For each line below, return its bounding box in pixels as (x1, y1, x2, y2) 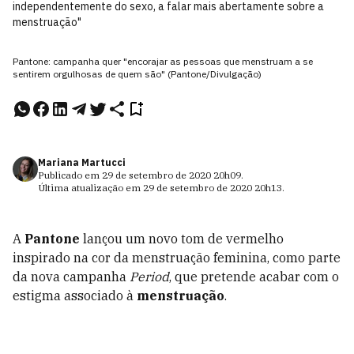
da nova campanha (13, 269, 130, 284)
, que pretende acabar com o (169, 269, 339, 284)
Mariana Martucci (38, 156, 126, 168)
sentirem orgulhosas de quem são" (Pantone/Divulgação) (13, 68, 262, 80)
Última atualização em (38, 182, 143, 194)
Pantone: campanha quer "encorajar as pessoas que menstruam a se (13, 55, 313, 67)
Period (130, 269, 169, 284)
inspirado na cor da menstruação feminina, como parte (13, 250, 341, 265)
